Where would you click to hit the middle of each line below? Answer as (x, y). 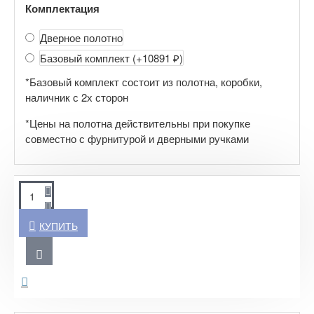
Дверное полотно (81, 38)
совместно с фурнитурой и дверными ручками (137, 139)
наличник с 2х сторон (77, 97)
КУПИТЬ (59, 226)
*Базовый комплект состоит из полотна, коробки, (144, 82)
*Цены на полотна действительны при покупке (138, 123)
